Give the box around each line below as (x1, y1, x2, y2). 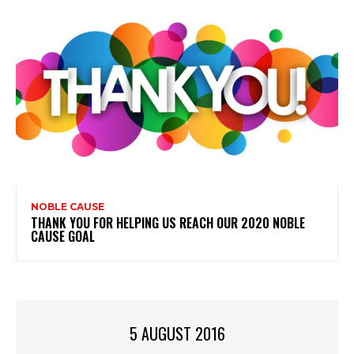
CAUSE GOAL (31, 227, 95, 247)
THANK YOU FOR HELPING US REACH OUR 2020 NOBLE (31, 213, 305, 233)
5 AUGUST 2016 (129, 322, 225, 346)
